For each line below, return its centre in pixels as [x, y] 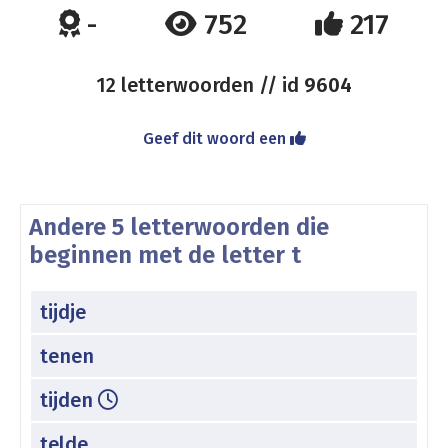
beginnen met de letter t [165, 255]
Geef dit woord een [216, 138]
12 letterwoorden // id [200, 85]
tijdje [63, 311]
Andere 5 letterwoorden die [179, 227]
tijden [69, 399]
